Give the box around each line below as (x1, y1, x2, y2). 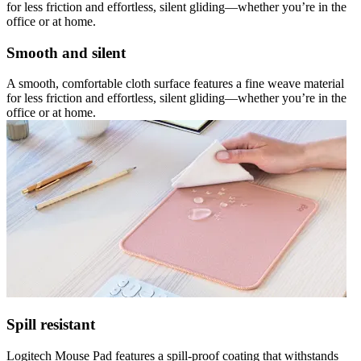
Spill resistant (6, 315, 95, 333)
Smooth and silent (6, 44, 126, 61)
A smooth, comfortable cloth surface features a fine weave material (6, 77, 344, 91)
